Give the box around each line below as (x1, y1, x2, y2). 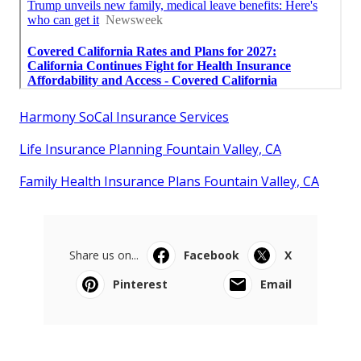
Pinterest (113, 276, 168, 293)
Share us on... (69, 247, 139, 263)
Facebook (184, 247, 239, 263)
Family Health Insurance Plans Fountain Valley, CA (19, 172, 319, 191)
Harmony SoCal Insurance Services (19, 108, 229, 127)
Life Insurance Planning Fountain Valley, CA (19, 140, 281, 159)
